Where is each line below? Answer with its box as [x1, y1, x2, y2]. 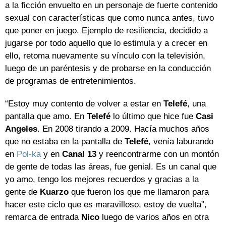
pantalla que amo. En [5, 111, 87, 122]
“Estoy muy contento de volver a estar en [5, 99, 163, 109]
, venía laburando [148, 137, 213, 147]
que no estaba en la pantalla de [5, 137, 125, 147]
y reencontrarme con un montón [96, 149, 219, 159]
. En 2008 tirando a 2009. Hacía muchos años [37, 124, 209, 134]
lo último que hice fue [110, 111, 196, 122]
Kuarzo [40, 187, 69, 197]
